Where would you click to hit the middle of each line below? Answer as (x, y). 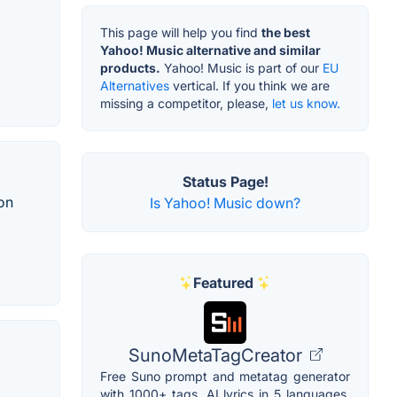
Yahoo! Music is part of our (241, 67)
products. (130, 67)
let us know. (306, 103)
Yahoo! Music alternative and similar (210, 50)
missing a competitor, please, (186, 103)
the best (286, 32)
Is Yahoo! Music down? (225, 202)
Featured (223, 282)
